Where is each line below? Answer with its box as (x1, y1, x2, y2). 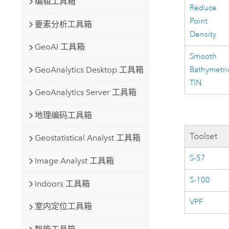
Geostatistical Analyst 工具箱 (34, 133, 141, 143)
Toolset (190, 131, 218, 142)
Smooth (190, 52, 217, 62)
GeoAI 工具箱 (34, 42, 85, 52)
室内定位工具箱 (34, 201, 92, 212)
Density (190, 30, 217, 40)
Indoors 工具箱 (34, 178, 90, 189)
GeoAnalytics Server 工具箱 (34, 87, 136, 98)
